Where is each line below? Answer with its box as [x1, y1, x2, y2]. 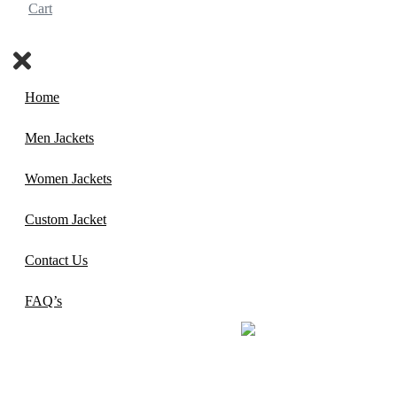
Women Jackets [25, 171, 112, 187]
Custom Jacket [25, 212, 106, 228]
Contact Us [25, 253, 88, 269]
